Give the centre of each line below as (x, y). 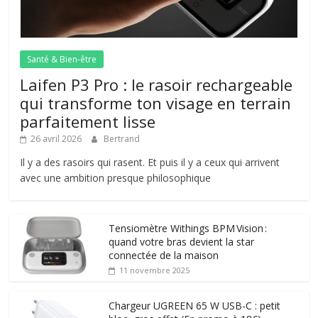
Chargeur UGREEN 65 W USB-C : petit (195, 305)
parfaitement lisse (88, 121)
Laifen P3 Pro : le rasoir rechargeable (157, 84)
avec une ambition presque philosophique (116, 177)
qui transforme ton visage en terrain (156, 103)
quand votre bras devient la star (182, 241)
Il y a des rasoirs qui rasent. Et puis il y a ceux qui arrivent (150, 162)
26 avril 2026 (56, 138)
